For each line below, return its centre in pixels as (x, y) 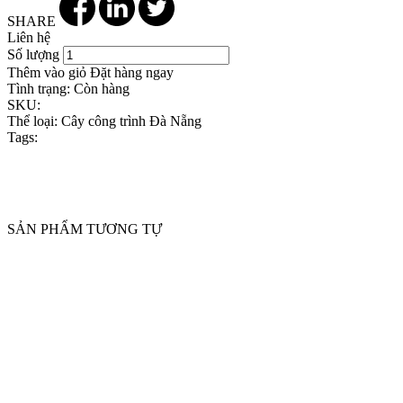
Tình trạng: (39, 88)
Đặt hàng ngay (132, 72)
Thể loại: (32, 121)
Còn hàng (100, 88)
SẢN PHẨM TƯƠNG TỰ (85, 228)
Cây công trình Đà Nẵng (130, 121)
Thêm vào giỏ (47, 72)
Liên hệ (29, 37)
